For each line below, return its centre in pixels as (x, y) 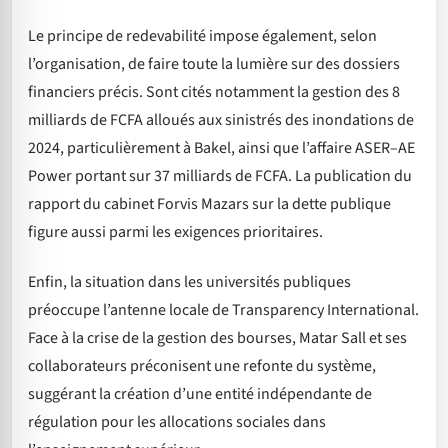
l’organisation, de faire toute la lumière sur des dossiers (214, 63)
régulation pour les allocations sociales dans (177, 422)
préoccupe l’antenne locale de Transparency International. (223, 310)
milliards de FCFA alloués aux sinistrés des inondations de (221, 119)
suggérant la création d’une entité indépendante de (200, 394)
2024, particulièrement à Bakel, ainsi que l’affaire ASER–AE (221, 147)
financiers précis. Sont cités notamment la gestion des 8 (214, 91)
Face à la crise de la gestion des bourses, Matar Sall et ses (217, 338)
